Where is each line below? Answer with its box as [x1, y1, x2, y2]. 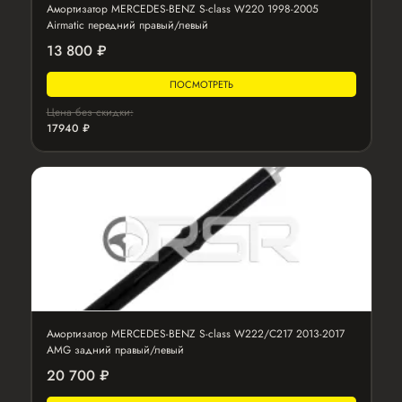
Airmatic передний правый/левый [46, 17, 208, 33]
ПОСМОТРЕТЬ [169, 77, 233, 92]
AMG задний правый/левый [46, 342, 184, 358]
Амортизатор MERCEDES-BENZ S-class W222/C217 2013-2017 [46, 326, 345, 342]
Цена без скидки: [46, 104, 134, 120]
